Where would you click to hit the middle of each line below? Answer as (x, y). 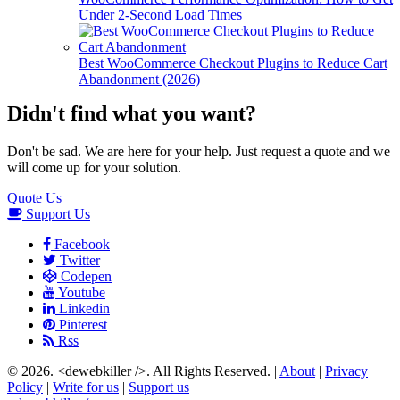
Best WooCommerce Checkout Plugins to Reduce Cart (233, 63)
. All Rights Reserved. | (213, 371)
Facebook (82, 244)
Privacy (346, 371)
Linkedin (83, 308)
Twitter (80, 260)
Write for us (86, 387)
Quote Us (34, 197)
